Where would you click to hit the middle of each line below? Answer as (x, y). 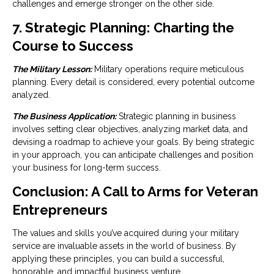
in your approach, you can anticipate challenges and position (133, 155)
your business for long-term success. (87, 168)
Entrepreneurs (60, 210)
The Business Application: (64, 116)
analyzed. (31, 95)
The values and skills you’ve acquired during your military (126, 233)
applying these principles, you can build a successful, (118, 259)
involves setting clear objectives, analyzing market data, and (130, 129)
